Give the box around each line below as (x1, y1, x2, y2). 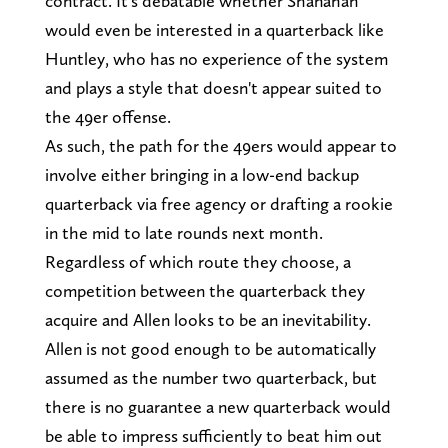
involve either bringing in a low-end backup (44, 163, 359, 185)
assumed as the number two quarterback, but (44, 366, 377, 388)
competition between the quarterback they (44, 279, 365, 301)
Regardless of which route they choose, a (44, 250, 351, 272)
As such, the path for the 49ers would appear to (44, 134, 397, 156)
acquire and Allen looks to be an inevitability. (44, 308, 371, 330)
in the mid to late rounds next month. (44, 221, 323, 243)
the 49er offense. (44, 105, 175, 127)
